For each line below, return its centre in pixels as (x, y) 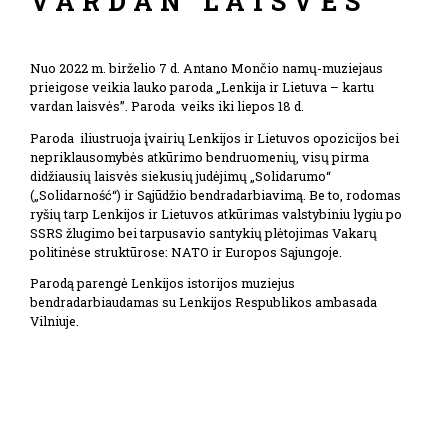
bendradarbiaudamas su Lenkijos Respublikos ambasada (203, 302)
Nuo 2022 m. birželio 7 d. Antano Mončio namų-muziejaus (206, 67)
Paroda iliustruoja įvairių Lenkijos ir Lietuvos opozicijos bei (214, 137)
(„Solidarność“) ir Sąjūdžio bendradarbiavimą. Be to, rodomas (215, 194)
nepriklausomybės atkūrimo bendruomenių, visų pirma (199, 156)
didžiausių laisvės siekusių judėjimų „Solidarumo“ (180, 175)
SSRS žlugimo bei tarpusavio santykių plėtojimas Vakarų (203, 232)
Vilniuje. (54, 321)
